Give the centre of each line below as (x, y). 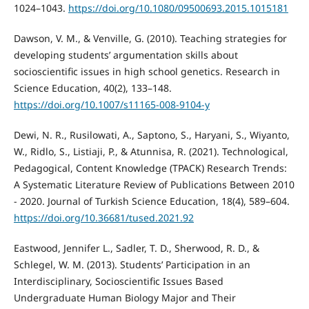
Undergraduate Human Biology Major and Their (124, 298)
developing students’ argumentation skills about (126, 54)
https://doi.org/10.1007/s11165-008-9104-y (111, 104)
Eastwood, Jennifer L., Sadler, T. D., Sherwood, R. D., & (136, 248)
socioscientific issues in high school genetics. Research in (147, 71)
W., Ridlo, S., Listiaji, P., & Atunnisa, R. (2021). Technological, (151, 151)
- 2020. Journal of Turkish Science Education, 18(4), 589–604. (151, 201)
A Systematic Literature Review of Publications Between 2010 (154, 185)
